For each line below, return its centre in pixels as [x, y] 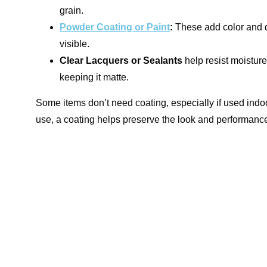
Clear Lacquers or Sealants [121, 60]
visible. [74, 44]
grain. [72, 10]
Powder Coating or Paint [115, 27]
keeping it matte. [94, 77]
